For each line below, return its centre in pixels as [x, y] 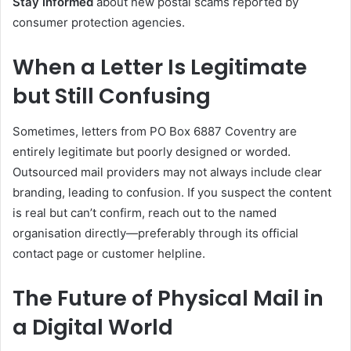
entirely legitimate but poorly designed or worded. [152, 151]
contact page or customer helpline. [109, 253]
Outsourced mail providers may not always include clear [167, 172]
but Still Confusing [112, 96]
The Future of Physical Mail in [168, 298]
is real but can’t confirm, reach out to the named [145, 212]
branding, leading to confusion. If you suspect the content [172, 192]
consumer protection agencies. [99, 22]
